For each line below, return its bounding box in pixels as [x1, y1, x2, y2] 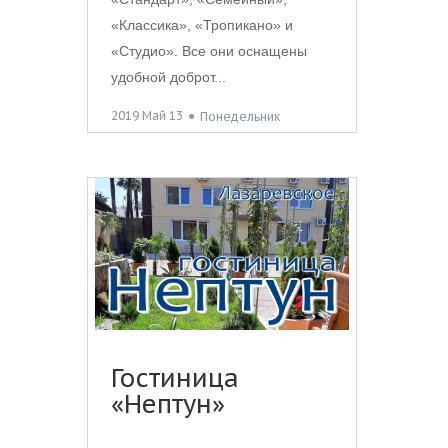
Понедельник [200, 108, 280, 124]
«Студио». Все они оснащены [111, 43, 307, 60]
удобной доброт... [111, 69, 226, 86]
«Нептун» [111, 388, 225, 421]
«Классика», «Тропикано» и [111, 17, 293, 34]
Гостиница [111, 362, 239, 395]
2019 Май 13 [111, 108, 183, 124]
